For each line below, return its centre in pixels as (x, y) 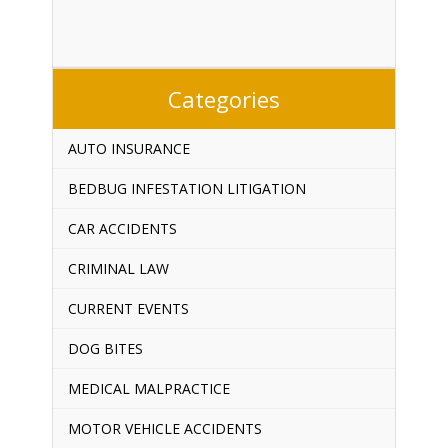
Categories (223, 98)
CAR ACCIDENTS (122, 228)
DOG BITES (105, 348)
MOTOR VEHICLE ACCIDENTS (164, 428)
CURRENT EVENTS (128, 308)
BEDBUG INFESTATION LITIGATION (186, 188)
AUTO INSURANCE (128, 148)
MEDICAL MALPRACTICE (148, 388)
